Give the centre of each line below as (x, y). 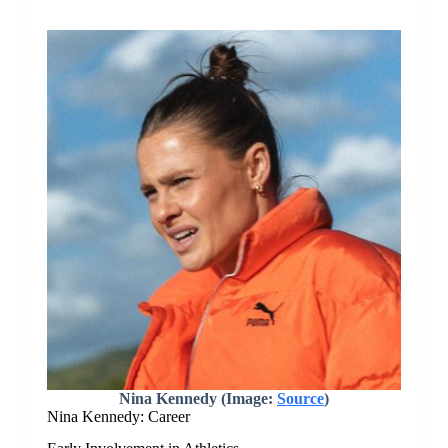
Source (300, 398)
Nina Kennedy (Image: (197, 398)
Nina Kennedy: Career (118, 416)
